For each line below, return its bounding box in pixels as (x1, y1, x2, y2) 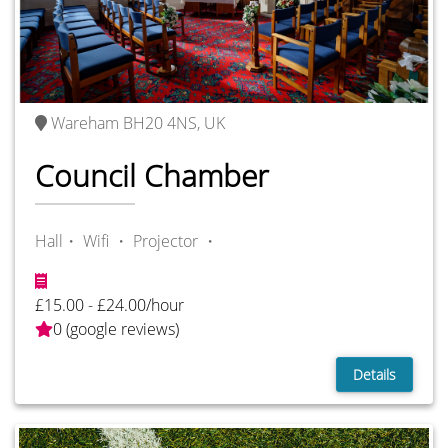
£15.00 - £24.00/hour (35, 293, 184, 316)
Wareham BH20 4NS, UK (51, 112, 225, 135)
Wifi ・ (83, 229, 129, 252)
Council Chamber (35, 155, 269, 197)
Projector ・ (133, 229, 218, 252)
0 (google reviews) (53, 317, 179, 340)
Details (353, 364, 396, 384)
